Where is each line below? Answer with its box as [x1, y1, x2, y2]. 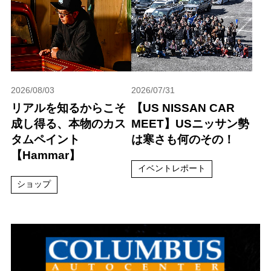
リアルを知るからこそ [10, 101, 126, 114]
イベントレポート [137, 163, 206, 173]
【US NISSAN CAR [131, 101, 235, 114]
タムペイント [10, 132, 80, 146]
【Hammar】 [10, 148, 80, 162]
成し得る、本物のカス [10, 117, 126, 130]
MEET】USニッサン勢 [131, 117, 250, 130]
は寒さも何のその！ [131, 132, 235, 146]
